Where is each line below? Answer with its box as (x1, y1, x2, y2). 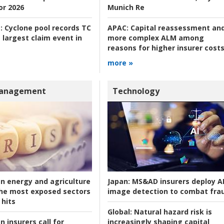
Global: (107, 207, 132, 217)
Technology (112, 85, 159, 97)
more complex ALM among (107, 32, 204, 42)
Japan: (107, 176, 130, 186)
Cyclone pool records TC (2, 22, 91, 32)
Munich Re (107, 2, 144, 12)
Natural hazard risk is (131, 207, 212, 217)
